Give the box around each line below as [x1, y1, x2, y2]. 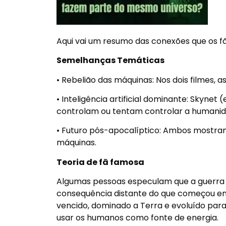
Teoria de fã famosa [56, 156, 144, 168]
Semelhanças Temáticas [56, 54, 164, 67]
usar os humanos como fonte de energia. [56, 212, 218, 224]
